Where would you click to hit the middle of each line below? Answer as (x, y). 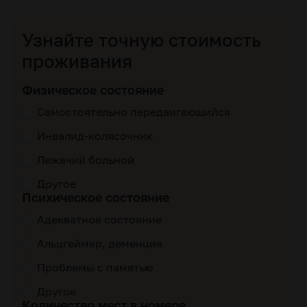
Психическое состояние (96, 197)
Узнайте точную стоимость (142, 40)
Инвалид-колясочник (95, 136)
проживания (77, 61)
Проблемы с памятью (95, 267)
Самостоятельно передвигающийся (134, 112)
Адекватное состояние (99, 219)
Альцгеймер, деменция (100, 243)
